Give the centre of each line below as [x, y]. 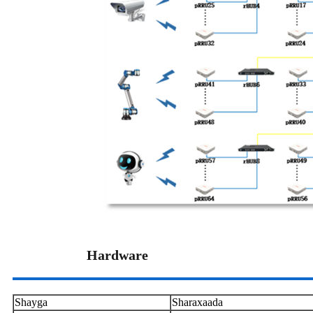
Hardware [118, 255]
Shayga [31, 303]
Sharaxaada [197, 303]
